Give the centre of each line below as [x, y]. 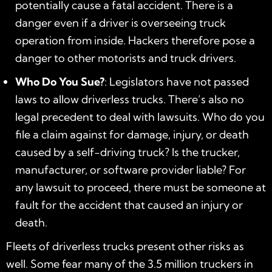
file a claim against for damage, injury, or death [132, 134]
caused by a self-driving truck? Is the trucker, [127, 152]
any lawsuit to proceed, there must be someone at [141, 187]
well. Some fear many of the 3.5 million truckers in [130, 263]
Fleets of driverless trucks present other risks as [125, 246]
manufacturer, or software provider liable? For [131, 169]
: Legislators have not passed [177, 81]
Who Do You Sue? [60, 81]
